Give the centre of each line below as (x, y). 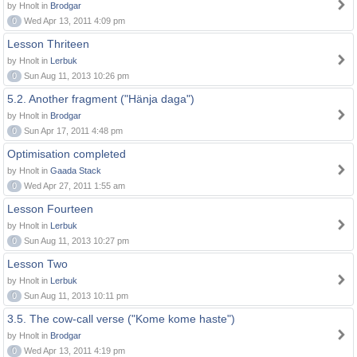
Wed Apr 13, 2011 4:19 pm (73, 351)
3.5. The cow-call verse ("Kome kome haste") (121, 319)
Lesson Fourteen (50, 209)
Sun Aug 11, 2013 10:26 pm (75, 76)
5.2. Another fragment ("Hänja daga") (101, 99)
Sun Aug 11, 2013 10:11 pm (75, 296)
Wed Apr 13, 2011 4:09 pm (73, 21)
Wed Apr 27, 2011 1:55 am (73, 186)
